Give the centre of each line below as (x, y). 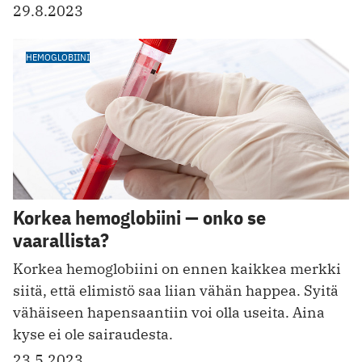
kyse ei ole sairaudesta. (93, 335)
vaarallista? (61, 240)
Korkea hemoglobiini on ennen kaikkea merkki (177, 269)
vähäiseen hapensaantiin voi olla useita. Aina (169, 313)
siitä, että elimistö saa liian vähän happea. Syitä (176, 291)
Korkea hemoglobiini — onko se (139, 218)
